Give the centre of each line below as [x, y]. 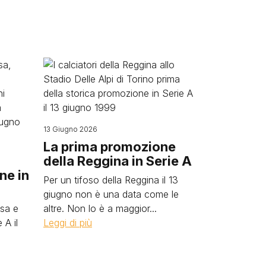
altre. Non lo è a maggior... [100, 209]
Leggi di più [68, 223]
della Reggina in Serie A [118, 161]
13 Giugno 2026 [70, 129]
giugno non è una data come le [111, 194]
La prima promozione [110, 147]
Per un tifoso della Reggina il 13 [111, 180]
